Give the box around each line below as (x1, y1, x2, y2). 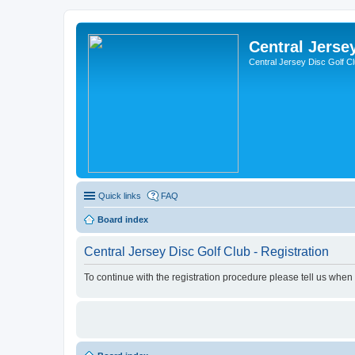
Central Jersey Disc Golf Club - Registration (84, 245, 329, 258)
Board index (97, 215, 148, 224)
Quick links (98, 191, 141, 200)
